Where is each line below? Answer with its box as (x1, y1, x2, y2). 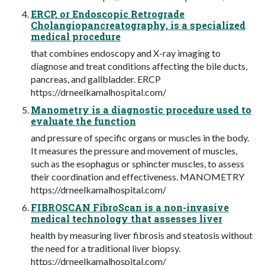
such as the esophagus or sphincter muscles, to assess (31, 157, 244, 169)
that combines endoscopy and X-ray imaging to (31, 47, 221, 59)
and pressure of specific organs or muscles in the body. (31, 131, 249, 143)
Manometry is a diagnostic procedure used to (31, 103, 251, 116)
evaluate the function (31, 114, 136, 127)
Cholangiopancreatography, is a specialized (31, 18, 245, 31)
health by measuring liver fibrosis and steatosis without (31, 229, 253, 241)
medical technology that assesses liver (31, 212, 222, 225)
